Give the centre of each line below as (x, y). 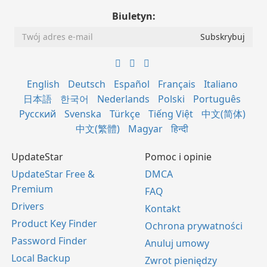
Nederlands (123, 99)
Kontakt (163, 208)
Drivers (28, 206)
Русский (37, 114)
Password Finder (49, 240)
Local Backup (41, 258)
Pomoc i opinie (178, 156)
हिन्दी (180, 128)
